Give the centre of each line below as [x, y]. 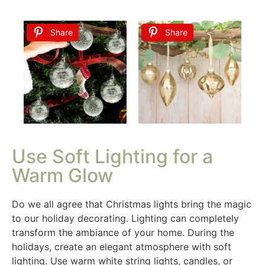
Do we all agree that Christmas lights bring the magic [132, 204]
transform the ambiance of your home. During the [123, 233]
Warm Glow [62, 176]
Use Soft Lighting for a [112, 157]
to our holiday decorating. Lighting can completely [125, 219]
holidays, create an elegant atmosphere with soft [122, 247]
